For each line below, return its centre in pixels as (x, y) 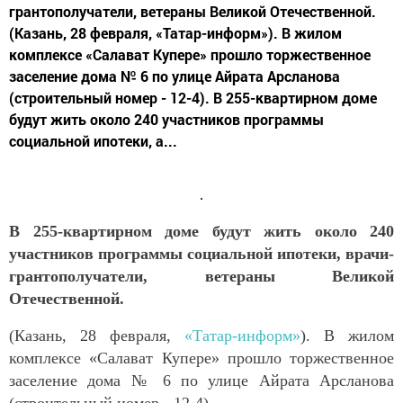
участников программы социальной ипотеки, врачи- (201, 253)
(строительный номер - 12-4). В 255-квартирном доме (193, 97)
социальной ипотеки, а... (93, 140)
